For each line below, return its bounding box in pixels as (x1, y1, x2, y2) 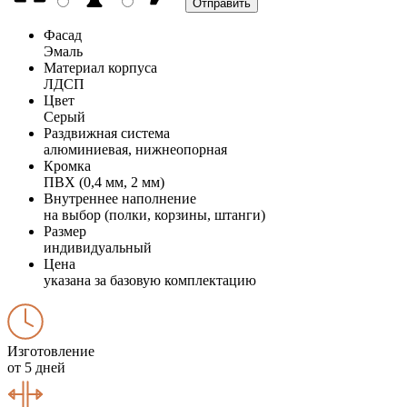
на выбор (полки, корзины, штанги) (44, 206, 265, 223)
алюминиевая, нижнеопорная (44, 141, 227, 157)
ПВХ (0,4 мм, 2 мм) (44, 174, 164, 190)
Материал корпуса (44, 59, 157, 75)
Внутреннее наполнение (44, 190, 196, 206)
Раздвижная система (44, 124, 170, 141)
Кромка (44, 157, 91, 174)
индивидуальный (44, 239, 152, 255)
